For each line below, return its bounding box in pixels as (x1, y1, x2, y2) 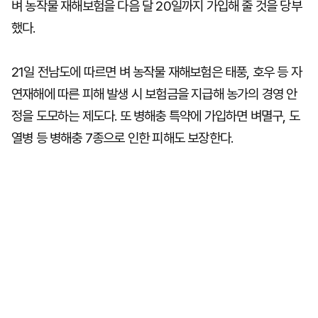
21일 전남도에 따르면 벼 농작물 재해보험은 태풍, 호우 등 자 (11, 64, 302, 80)
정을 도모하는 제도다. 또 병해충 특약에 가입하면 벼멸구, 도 (11, 108, 300, 124)
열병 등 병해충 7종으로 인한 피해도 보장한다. (11, 130, 234, 146)
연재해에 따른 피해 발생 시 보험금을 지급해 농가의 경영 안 (11, 86, 297, 102)
